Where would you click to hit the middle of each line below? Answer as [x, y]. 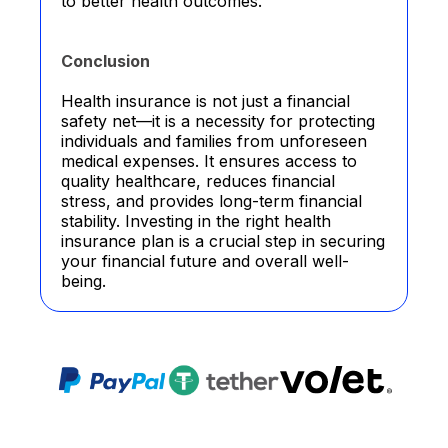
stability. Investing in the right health [196, 221]
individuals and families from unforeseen [214, 141]
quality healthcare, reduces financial [198, 181]
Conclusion [105, 61]
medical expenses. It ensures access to [209, 161]
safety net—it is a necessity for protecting [218, 121]
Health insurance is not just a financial [205, 101]
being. [83, 281]
